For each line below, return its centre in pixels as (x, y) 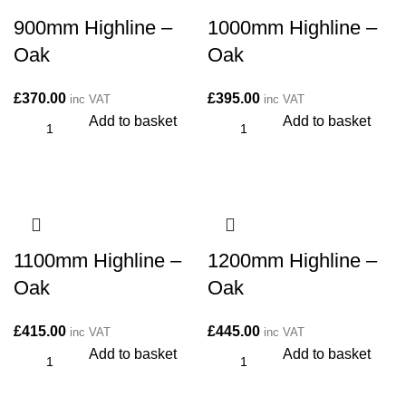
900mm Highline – (93, 28)
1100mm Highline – (97, 261)
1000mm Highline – (292, 28)
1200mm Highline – (292, 261)
